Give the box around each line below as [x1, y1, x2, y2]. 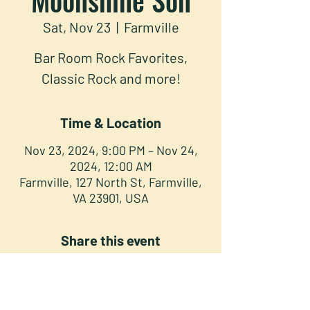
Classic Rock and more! [41, 69, 181, 86]
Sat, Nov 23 [42, 18, 111, 35]
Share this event [61, 231, 161, 248]
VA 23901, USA [73, 190, 149, 206]
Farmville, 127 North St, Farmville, [19, 174, 202, 190]
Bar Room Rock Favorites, [34, 48, 188, 66]
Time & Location [60, 113, 161, 131]
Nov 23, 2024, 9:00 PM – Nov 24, [24, 142, 198, 158]
